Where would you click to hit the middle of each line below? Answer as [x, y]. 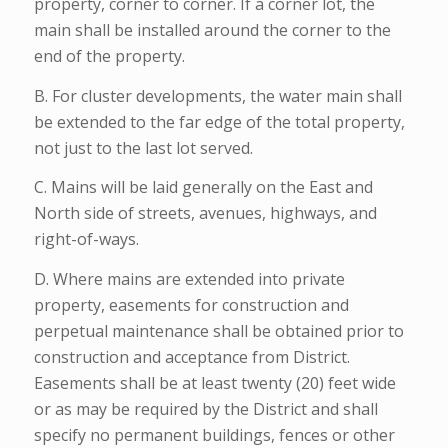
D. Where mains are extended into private [189, 278]
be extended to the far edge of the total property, [219, 121]
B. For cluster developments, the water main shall [217, 95]
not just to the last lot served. [143, 147]
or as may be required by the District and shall [205, 408]
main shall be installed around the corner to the [212, 30]
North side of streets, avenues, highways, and [205, 213]
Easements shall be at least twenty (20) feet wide [214, 382]
